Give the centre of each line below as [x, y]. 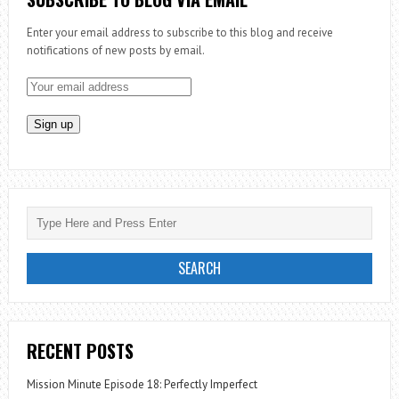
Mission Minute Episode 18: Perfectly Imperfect [142, 384]
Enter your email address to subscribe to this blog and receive [179, 33]
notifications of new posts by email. [115, 50]
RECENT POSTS [80, 350]
